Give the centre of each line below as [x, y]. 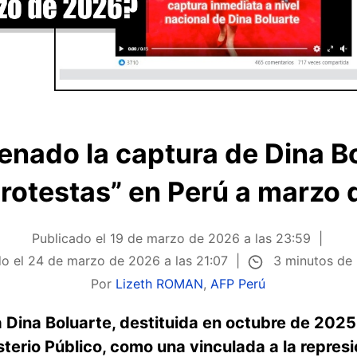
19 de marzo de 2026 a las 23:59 [211, 238]
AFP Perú [238, 283]
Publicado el [71, 238]
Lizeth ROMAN [160, 283]
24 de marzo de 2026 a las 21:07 [128, 261]
